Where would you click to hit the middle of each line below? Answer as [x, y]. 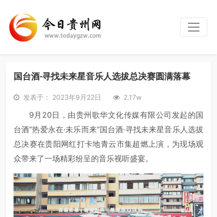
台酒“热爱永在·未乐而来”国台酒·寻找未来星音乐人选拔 [108, 129]
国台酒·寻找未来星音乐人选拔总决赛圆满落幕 [102, 76]
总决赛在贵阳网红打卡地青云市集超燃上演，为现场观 [108, 144]
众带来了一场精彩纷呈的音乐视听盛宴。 [83, 158]
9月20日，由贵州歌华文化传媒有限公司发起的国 [116, 115]
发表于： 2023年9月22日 [62, 97]
